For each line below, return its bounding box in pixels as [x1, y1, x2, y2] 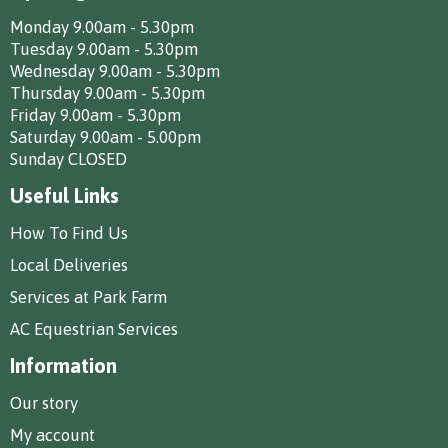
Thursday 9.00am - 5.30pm [10, 82, 205, 103]
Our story [10, 392, 78, 413]
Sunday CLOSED [10, 148, 127, 169]
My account [10, 424, 95, 445]
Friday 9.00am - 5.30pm [10, 104, 181, 125]
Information [10, 353, 117, 377]
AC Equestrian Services [10, 318, 178, 339]
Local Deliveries [10, 254, 128, 275]
